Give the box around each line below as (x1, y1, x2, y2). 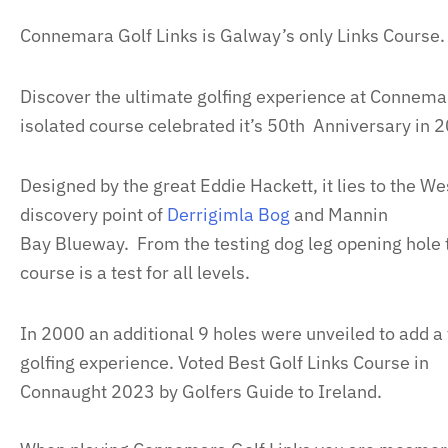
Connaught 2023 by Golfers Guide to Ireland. (20, 379, 382, 403)
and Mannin (290, 203, 388, 226)
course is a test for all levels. (20, 261, 250, 284)
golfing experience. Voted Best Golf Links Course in (20, 350, 429, 374)
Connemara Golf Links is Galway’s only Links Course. (20, 24, 445, 47)
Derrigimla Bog (167, 203, 290, 226)
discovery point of (20, 203, 167, 226)
